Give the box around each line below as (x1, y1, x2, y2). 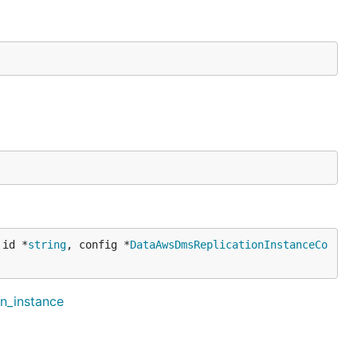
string (28, 237, 66, 251)
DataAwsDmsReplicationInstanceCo (130, 237, 328, 251)
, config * (66, 237, 130, 251)
